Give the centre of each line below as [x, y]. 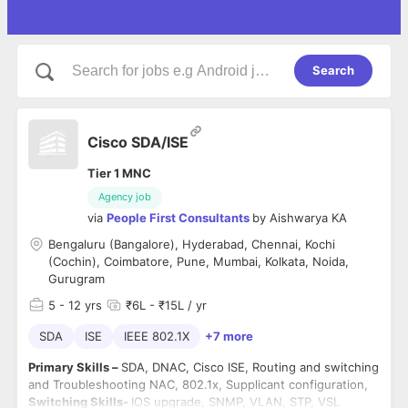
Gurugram [76, 278]
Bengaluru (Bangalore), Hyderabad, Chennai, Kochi [192, 244]
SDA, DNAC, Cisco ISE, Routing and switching [250, 367]
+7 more [229, 336]
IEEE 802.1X [157, 336]
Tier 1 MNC [119, 173]
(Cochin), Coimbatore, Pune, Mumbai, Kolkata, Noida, [199, 261]
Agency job [125, 197]
